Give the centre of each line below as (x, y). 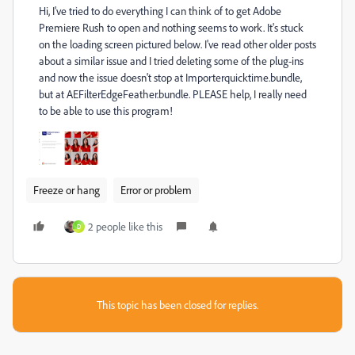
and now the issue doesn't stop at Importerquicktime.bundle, (170, 77)
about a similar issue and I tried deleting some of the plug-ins (171, 61)
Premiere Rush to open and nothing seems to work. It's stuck (171, 27)
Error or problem (156, 190)
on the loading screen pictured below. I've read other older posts (177, 44)
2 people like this (125, 227)
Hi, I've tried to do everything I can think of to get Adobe (160, 11)
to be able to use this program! (106, 111)
